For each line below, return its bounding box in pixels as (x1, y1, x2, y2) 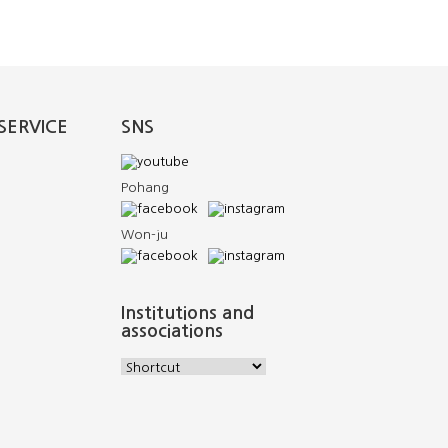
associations (121, 322, 223, 340)
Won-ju (121, 228, 168, 241)
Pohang (121, 181, 169, 194)
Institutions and (121, 304, 254, 322)
